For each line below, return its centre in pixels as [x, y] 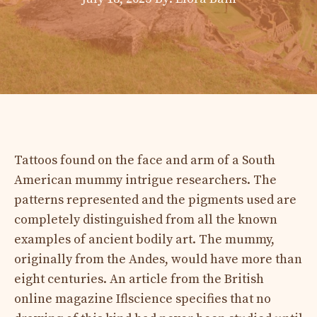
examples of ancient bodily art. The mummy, [144, 239]
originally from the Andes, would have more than [158, 259]
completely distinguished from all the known [146, 219]
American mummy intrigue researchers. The [145, 180]
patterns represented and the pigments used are [155, 200]
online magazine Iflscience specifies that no [143, 299]
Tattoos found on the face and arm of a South [145, 160]
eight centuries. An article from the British [139, 279]
